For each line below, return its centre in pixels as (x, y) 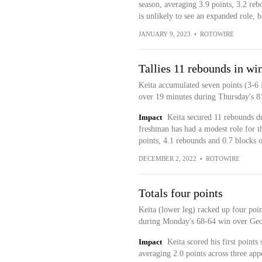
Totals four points (180, 193)
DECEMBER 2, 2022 (167, 158)
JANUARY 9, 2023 (164, 34)
